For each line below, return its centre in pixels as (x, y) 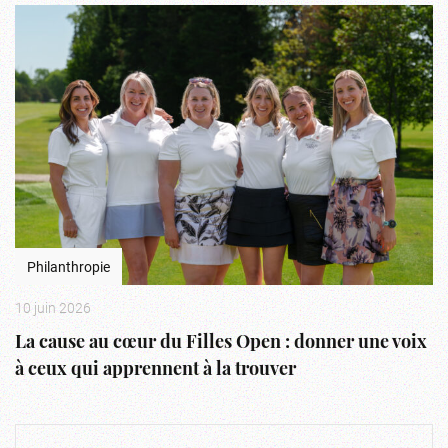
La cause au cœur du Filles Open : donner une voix (221, 343)
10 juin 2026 (53, 307)
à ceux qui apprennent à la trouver (155, 370)
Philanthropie (68, 266)
